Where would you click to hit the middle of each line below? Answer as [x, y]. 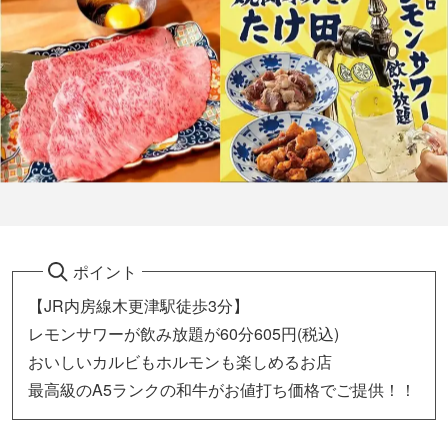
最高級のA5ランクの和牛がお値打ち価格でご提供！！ [222, 389]
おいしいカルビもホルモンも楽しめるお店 [180, 361]
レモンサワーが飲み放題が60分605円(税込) [183, 333]
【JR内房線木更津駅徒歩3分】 [138, 305]
